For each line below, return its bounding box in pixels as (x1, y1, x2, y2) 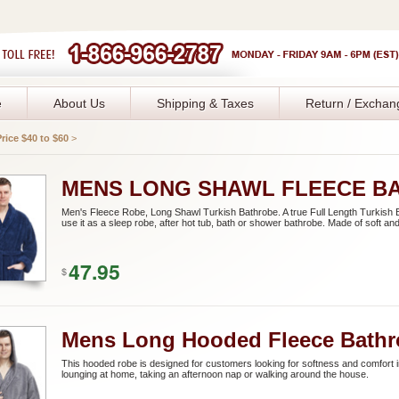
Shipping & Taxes (157, 96, 254, 110)
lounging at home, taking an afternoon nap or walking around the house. (61, 369, 369, 379)
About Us (53, 96, 105, 110)
